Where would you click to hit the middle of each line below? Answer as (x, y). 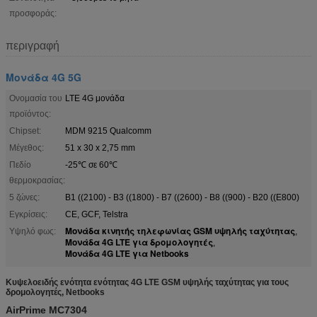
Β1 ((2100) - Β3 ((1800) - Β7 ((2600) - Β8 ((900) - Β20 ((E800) (182, 197)
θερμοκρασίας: (37, 180)
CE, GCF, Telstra (97, 214)
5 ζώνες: (24, 197)
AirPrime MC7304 (46, 310)
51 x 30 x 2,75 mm (100, 148)
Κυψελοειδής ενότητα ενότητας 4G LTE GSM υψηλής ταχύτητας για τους (147, 282)
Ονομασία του (36, 98)
